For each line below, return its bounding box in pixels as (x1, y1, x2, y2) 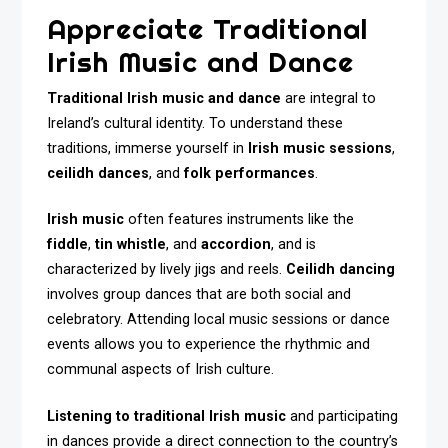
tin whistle (95, 236, 167, 254)
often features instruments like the (124, 211, 355, 229)
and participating (286, 408, 399, 426)
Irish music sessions (248, 139, 393, 157)
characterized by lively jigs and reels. (47, 261, 287, 279)
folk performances (184, 164, 316, 182)
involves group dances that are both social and (47, 286, 352, 304)
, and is (271, 236, 317, 254)
